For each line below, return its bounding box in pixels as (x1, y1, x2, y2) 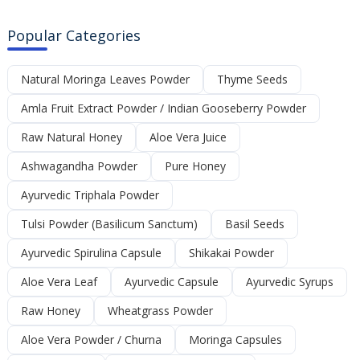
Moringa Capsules (189, 331, 283, 347)
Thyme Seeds (217, 71, 288, 87)
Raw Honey (21, 302, 81, 318)
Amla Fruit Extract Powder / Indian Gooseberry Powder (21, 100, 307, 116)
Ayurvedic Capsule (125, 273, 219, 289)
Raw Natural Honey (21, 129, 123, 145)
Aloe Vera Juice (149, 129, 227, 145)
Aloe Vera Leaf (21, 273, 98, 289)
